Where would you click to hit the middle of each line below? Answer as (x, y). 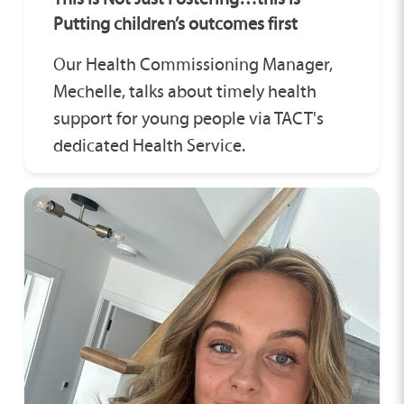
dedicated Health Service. (149, 145)
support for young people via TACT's (188, 118)
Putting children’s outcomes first (175, 23)
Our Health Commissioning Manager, (193, 64)
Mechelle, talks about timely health (184, 91)
